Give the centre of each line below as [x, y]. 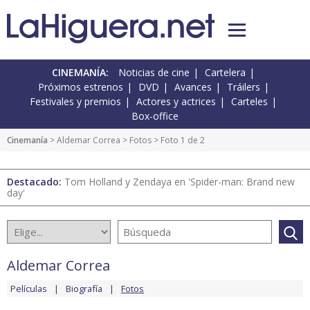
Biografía [84, 289]
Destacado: [36, 182]
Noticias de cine [154, 73]
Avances [193, 87]
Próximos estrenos [80, 87]
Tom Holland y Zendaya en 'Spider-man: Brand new [180, 182]
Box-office [155, 116]
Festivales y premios [75, 102]
